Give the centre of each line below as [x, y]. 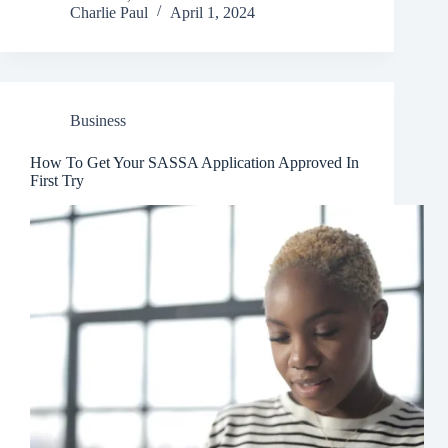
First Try [57, 180]
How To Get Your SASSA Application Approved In [194, 162]
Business [98, 120]
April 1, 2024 [212, 12]
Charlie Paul [109, 12]
